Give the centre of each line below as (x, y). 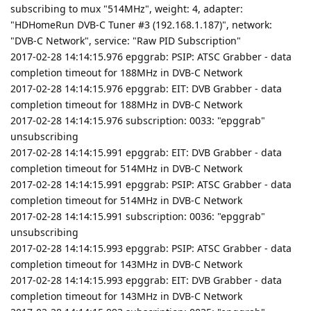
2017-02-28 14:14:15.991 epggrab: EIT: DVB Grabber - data (146, 152)
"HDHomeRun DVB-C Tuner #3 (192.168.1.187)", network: (141, 24)
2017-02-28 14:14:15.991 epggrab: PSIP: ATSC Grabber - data (151, 184)
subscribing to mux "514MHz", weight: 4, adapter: (127, 8)
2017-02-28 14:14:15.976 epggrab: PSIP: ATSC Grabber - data (151, 56)
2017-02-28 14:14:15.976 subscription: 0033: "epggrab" (138, 120)
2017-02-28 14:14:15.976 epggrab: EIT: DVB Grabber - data (146, 88)
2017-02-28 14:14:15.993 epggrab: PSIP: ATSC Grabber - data (151, 248)
